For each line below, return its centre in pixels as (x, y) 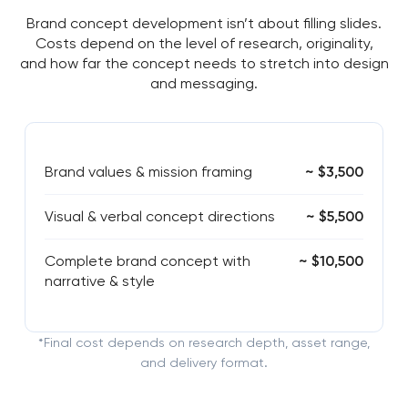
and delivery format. (204, 363)
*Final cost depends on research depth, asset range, (204, 343)
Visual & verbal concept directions (159, 217)
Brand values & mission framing (148, 172)
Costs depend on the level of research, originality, (204, 44)
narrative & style (99, 281)
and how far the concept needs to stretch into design (204, 64)
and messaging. (204, 84)
